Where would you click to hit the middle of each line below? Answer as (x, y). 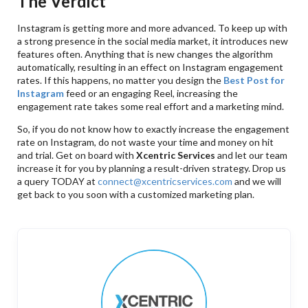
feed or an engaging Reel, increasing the (151, 93)
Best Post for (254, 80)
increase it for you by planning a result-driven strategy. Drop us (152, 168)
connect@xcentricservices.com (165, 181)
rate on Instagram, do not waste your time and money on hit (146, 142)
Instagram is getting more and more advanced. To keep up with (153, 28)
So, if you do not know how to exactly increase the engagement (154, 129)
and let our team (252, 155)
